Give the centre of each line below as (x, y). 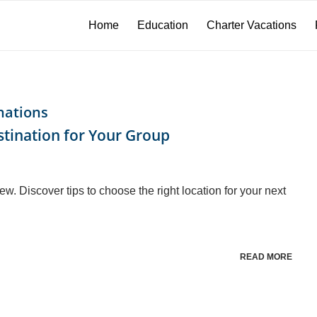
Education (163, 25)
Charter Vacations (252, 25)
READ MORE (266, 257)
